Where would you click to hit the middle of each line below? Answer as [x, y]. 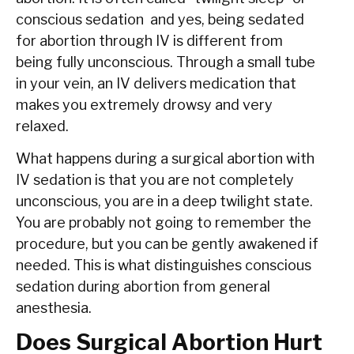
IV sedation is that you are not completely [155, 179]
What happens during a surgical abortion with [165, 158]
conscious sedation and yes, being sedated [160, 19]
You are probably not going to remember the [164, 222]
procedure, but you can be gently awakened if [167, 243]
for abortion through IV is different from [149, 40]
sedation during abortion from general [143, 286]
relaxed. [42, 126]
